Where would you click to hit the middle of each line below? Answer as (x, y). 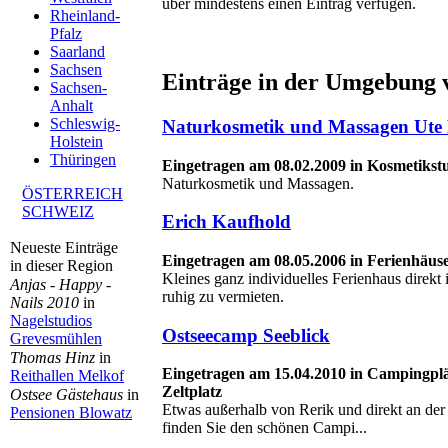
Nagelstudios (51, 320)
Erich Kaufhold (226, 222)
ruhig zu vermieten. (223, 296)
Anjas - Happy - (60, 284)
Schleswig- (85, 123)
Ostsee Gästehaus (66, 394)
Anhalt (71, 105)
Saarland (77, 51)
